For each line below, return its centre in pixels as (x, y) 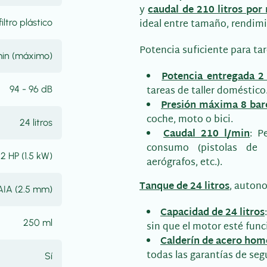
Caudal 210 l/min (207, 134)
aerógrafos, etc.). (184, 163)
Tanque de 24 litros (184, 187)
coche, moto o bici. (190, 120)
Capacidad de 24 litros (212, 213)
